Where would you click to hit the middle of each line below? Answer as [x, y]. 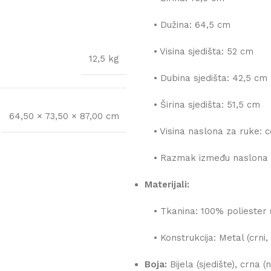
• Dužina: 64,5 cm [188, 25]
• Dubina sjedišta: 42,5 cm [206, 78]
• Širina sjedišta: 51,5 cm [202, 105]
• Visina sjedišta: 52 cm [199, 52]
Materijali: [167, 185]
